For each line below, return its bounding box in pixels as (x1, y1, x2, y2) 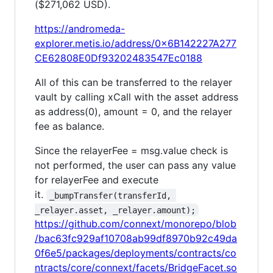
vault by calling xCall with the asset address (35, 91, 238, 104)
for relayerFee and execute (35, 174, 158, 186)
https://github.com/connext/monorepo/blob (35, 218, 236, 230)
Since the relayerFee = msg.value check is (35, 144, 228, 157)
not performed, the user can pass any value (35, 159, 236, 172)
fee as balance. (35, 120, 104, 133)
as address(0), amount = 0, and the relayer (35, 105, 232, 118)
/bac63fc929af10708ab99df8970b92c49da (35, 232, 237, 245)
